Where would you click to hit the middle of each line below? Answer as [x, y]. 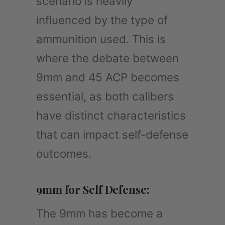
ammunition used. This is [101, 39]
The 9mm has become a [99, 213]
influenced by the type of [102, 20]
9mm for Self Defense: [93, 189]
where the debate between [107, 58]
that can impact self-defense [112, 134]
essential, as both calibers [105, 96]
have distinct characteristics [111, 115]
